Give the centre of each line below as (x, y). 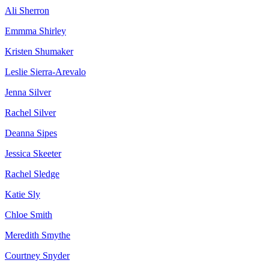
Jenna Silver (28, 92)
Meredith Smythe (38, 235)
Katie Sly (23, 195)
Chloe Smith (29, 215)
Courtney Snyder (37, 256)
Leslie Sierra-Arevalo (45, 72)
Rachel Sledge (32, 174)
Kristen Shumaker (39, 52)
